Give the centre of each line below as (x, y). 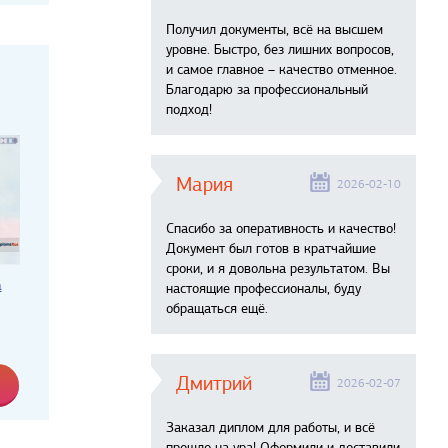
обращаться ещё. (217, 308)
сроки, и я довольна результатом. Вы (278, 268)
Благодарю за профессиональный (267, 89)
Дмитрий (214, 383)
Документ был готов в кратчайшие (271, 248)
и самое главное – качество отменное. (281, 69)
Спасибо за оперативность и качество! (281, 228)
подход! (189, 109)
